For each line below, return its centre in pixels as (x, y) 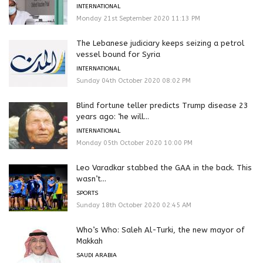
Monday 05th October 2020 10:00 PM (134, 143)
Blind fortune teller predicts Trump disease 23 (162, 106)
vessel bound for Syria (118, 55)
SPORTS (87, 193)
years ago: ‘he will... (113, 117)
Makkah (90, 241)
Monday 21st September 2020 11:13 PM (138, 19)
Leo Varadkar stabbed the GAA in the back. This (164, 168)
